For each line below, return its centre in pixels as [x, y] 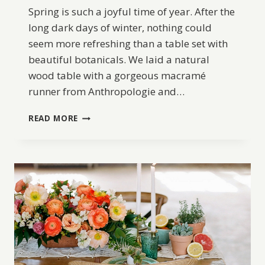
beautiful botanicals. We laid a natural [119, 60]
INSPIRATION [106, 153]
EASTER [93, 128]
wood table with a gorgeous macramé [117, 76]
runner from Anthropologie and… [106, 92]
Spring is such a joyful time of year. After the [132, 12]
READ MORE [54, 118]
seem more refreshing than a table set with [128, 44]
